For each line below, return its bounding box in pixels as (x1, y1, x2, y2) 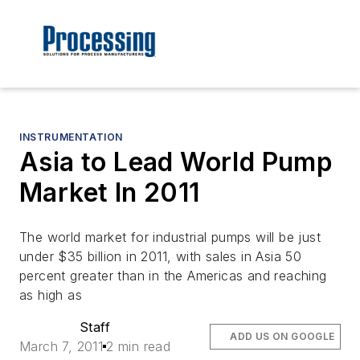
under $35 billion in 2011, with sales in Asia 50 (19, 248, 302, 265)
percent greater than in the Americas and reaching (19, 268, 327, 284)
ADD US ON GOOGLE (230, 330, 335, 343)
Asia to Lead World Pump (19, 146, 333, 178)
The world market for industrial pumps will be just (19, 229, 321, 246)
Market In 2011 (19, 177, 200, 209)
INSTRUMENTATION (19, 131, 123, 144)
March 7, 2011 (19, 338, 104, 355)
